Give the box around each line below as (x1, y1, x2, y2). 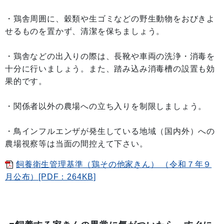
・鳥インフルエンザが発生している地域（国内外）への (5, 127, 215, 136)
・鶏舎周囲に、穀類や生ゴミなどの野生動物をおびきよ (5, 14, 215, 23)
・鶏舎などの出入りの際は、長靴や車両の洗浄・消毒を (5, 52, 215, 61)
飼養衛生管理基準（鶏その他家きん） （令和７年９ (16, 160, 212, 169)
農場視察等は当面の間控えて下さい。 (5, 139, 148, 148)
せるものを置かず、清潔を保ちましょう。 (5, 27, 165, 36)
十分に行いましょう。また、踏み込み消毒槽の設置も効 (5, 64, 215, 73)
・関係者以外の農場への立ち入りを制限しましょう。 (5, 102, 207, 111)
